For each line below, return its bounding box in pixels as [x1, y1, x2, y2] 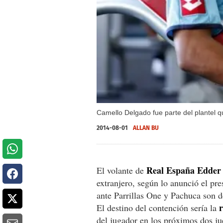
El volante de [97, 164, 146, 176]
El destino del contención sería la [97, 201, 219, 214]
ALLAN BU [133, 124, 159, 131]
